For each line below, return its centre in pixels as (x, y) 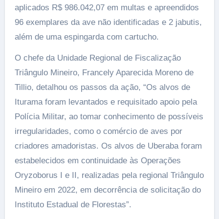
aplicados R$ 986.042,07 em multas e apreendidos (107, 8)
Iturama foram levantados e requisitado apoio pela (106, 102)
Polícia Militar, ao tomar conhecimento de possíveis (109, 117)
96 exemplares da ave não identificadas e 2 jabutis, (108, 22)
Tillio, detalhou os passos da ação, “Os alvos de (102, 87)
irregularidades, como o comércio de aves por (98, 131)
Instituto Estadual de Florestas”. (73, 205)
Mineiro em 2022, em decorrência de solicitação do (108, 190)
